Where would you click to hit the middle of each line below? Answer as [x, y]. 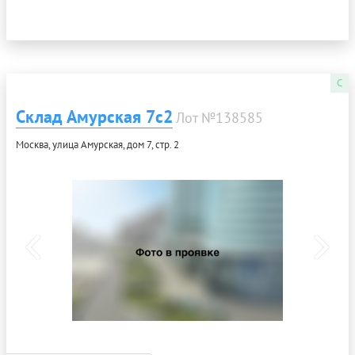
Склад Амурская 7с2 [94, 116]
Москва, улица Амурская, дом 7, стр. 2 [97, 144]
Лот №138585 [219, 117]
